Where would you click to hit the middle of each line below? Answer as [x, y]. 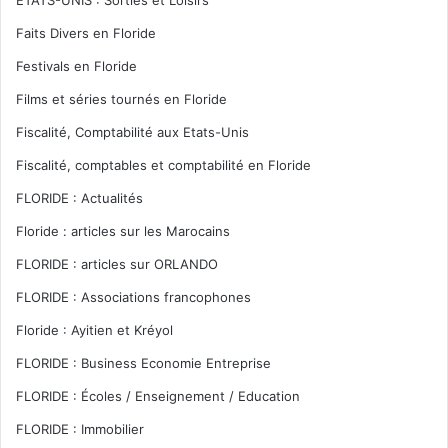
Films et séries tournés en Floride [121, 98]
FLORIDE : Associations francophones [133, 296]
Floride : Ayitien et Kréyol [94, 329]
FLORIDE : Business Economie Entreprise [143, 362]
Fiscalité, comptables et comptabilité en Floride [163, 164]
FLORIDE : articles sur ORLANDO [117, 263]
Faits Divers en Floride [86, 32]
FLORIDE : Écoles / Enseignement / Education [158, 395]
